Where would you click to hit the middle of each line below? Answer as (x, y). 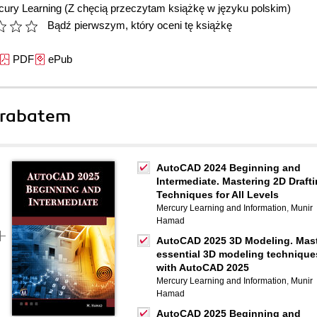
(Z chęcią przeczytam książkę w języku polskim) (178, 8)
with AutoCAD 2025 (203, 267)
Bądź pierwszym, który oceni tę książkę (140, 25)
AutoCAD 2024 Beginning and (229, 168)
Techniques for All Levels (218, 195)
